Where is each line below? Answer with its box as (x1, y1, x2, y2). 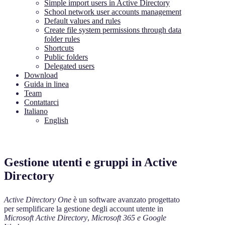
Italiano (24, 107, 48, 116)
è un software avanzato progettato (71, 195, 180, 204)
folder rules (44, 35, 80, 43)
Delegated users (44, 62, 94, 70)
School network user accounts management (44, 8, 181, 16)
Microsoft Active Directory (4, 213, 87, 222)
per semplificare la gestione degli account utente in (4, 204, 163, 213)
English (44, 116, 68, 125)
